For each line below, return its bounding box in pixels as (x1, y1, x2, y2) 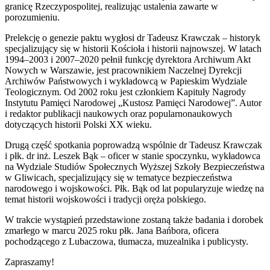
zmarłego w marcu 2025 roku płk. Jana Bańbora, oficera (5, 225, 219, 236)
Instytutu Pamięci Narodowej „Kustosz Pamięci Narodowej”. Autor (5, 97, 262, 108)
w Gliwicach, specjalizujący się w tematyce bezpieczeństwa (5, 172, 232, 183)
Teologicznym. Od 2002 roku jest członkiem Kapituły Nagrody (5, 86, 246, 97)
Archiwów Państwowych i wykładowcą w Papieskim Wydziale (5, 75, 247, 86)
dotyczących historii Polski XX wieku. (5, 119, 152, 130)
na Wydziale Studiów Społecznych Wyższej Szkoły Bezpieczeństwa (5, 161, 265, 172)
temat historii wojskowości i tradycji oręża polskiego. (5, 193, 206, 204)
